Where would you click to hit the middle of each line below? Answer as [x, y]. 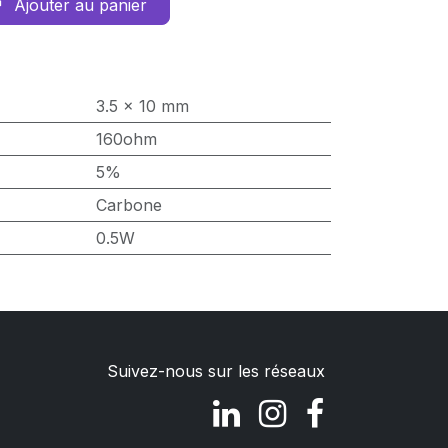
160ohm [126, 138]
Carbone [128, 204]
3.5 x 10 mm [142, 105]
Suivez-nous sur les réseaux [215, 370]
